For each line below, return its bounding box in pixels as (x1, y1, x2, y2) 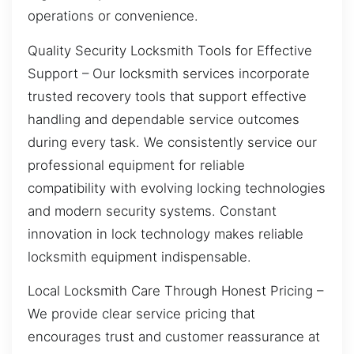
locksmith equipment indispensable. (28, 248, 251, 265)
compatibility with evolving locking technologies (28, 179, 326, 196)
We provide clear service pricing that (28, 305, 255, 322)
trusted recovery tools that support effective (28, 88, 307, 104)
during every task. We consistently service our (28, 134, 317, 150)
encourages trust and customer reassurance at (28, 328, 320, 345)
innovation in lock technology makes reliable (28, 225, 303, 242)
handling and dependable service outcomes (28, 111, 299, 127)
